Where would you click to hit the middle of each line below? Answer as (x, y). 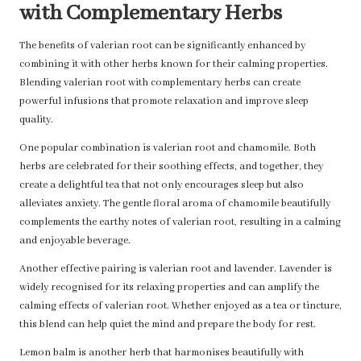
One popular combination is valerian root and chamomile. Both (168, 149)
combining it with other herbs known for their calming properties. (174, 65)
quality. (36, 120)
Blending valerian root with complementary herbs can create (160, 83)
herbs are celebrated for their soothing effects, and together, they (171, 167)
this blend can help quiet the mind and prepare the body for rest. (168, 325)
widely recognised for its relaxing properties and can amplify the (169, 288)
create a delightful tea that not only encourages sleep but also (162, 186)
